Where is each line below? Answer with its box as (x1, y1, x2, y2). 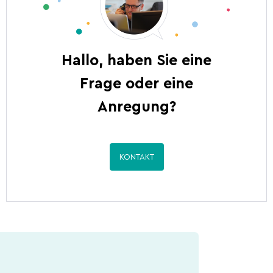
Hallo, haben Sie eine (62, 53, 211, 69)
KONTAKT (119, 153, 154, 161)
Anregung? (97, 99, 176, 115)
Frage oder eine (80, 76, 193, 92)
